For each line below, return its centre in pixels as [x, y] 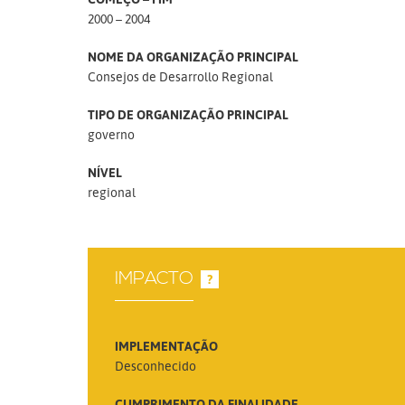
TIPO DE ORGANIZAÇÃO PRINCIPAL [188, 114]
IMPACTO [154, 278]
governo [111, 134]
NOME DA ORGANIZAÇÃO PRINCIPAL [193, 57]
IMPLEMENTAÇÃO [166, 345]
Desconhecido [155, 365]
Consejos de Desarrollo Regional [180, 76]
